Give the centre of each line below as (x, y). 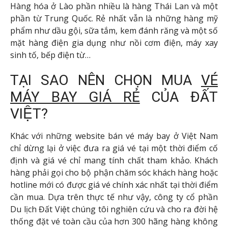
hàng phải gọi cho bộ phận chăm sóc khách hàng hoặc (114, 172)
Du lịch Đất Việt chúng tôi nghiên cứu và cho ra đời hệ (114, 209)
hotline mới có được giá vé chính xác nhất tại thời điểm (114, 184)
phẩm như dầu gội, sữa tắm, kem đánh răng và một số (114, 31)
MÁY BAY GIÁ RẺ (75, 97)
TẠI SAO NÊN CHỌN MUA (106, 80)
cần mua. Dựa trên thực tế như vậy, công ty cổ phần (114, 197)
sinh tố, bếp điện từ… (50, 55)
